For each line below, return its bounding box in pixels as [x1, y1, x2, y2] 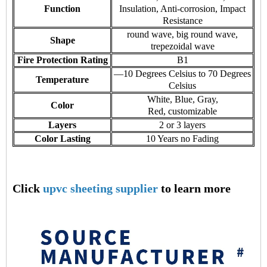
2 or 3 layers [159, 119, 206, 130]
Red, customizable [148, 105, 217, 116]
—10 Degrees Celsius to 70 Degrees [114, 68, 251, 79]
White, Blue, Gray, [147, 94, 218, 104]
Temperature [36, 74, 89, 85]
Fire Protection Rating [17, 54, 108, 65]
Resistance [162, 15, 203, 26]
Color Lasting [34, 133, 91, 144]
